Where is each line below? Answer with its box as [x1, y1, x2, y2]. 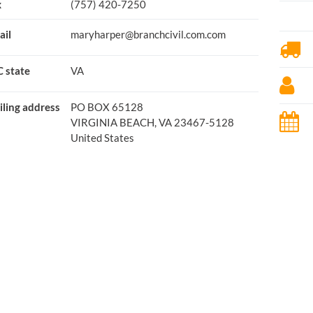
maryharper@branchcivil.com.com [70, 28, 226, 41]
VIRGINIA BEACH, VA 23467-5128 [70, 116, 234, 129]
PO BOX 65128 [70, 101, 143, 113]
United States [70, 131, 134, 144]
